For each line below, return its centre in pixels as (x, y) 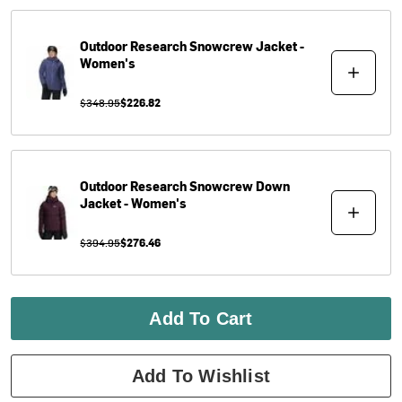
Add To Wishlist (201, 376)
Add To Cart (201, 318)
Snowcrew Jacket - (247, 46)
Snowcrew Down (240, 186)
